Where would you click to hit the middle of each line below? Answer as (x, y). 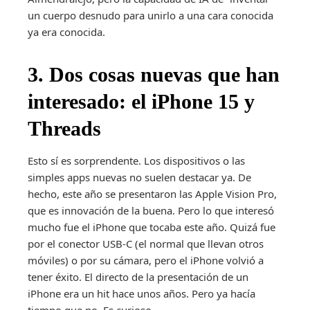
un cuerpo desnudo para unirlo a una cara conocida (151, 16)
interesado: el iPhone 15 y (141, 102)
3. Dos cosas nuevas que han (154, 75)
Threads (64, 129)
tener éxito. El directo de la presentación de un (138, 277)
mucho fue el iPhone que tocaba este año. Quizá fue (152, 227)
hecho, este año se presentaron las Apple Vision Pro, (152, 194)
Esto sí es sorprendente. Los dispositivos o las (136, 161)
